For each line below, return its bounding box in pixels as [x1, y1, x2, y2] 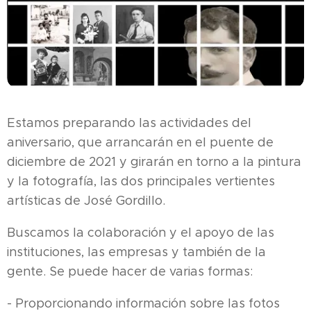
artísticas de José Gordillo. [7, 192, 165, 208]
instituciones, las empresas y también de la [7, 244, 266, 260]
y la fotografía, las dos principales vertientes [7, 173, 275, 189]
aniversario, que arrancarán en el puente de [7, 134, 274, 150]
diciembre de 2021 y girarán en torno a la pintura [7, 153, 301, 169]
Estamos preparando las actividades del [7, 115, 251, 131]
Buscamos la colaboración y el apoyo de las [7, 224, 274, 240]
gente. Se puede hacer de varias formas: [7, 263, 253, 279]
